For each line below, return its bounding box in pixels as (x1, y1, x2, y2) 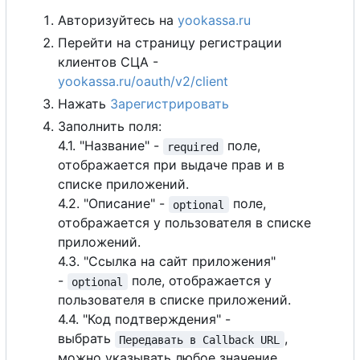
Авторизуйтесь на (58, 12, 178, 29)
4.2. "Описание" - (58, 195, 169, 212)
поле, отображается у (127, 272, 276, 289)
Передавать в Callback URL (119, 333, 280, 346)
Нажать (58, 96, 110, 112)
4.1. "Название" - (58, 137, 163, 154)
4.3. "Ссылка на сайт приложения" (58, 253, 276, 270)
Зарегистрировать (110, 96, 229, 112)
